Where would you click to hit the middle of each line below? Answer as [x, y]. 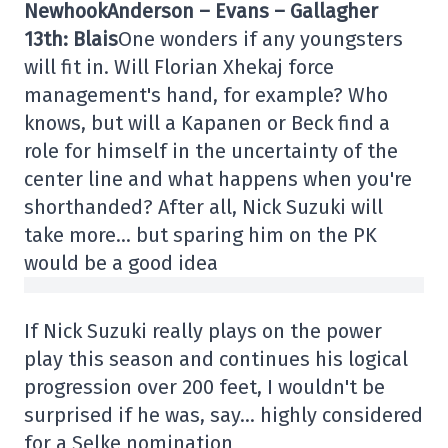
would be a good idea [121, 263]
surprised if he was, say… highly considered [223, 415]
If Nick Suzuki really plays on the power [203, 331]
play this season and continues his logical [216, 359]
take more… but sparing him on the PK [200, 235]
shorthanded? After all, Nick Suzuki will [203, 207]
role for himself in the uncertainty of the [211, 151]
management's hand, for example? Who [206, 95]
